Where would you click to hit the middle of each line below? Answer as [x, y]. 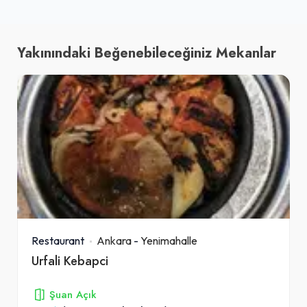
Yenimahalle [169, 240]
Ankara [114, 240]
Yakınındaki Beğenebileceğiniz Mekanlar [147, 52]
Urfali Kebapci [70, 260]
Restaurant [58, 240]
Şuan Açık [73, 294]
